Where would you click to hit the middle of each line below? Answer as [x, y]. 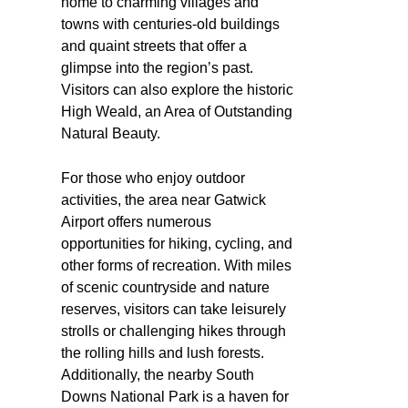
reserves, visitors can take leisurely [173, 309]
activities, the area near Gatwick [163, 199]
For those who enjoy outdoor [153, 178]
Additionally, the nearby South [158, 374]
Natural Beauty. [111, 133]
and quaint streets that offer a [154, 46]
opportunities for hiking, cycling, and [177, 243]
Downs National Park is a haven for [175, 396]
